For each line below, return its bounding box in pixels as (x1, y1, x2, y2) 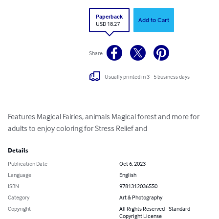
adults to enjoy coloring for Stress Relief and (8, 123, 147, 133)
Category (8, 194, 29, 201)
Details (8, 147, 28, 154)
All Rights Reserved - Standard (119, 205, 190, 213)
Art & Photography (119, 194, 162, 201)
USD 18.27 (96, 20, 120, 27)
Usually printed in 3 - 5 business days (105, 72, 190, 80)
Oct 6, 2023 (119, 160, 146, 168)
